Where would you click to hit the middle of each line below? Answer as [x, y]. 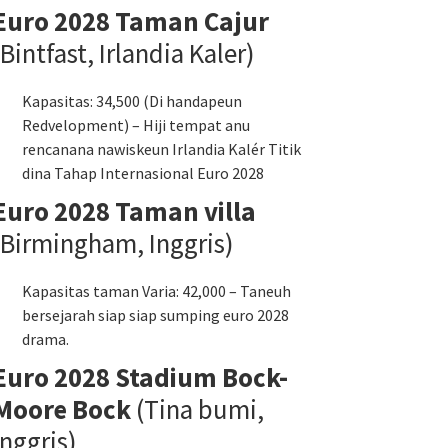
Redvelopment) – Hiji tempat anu [136, 125]
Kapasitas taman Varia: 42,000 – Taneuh [156, 291]
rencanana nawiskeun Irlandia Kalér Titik [161, 149]
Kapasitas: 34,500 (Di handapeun [132, 101]
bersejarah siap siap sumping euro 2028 [155, 315]
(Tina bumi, [197, 409]
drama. [45, 339]
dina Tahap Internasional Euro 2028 [143, 173]
